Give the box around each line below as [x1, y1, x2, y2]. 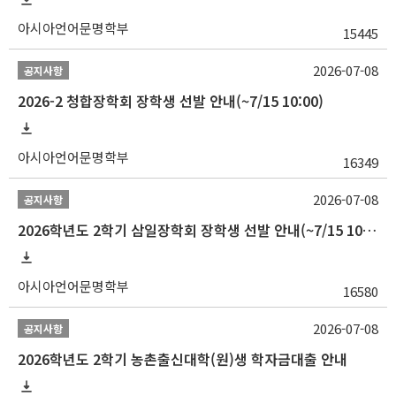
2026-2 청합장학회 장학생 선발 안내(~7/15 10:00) [18, 90, 324, 111]
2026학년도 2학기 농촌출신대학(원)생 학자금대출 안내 [18, 348, 347, 369]
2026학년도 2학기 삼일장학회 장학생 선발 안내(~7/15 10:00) [362, 219, 377, 240]
